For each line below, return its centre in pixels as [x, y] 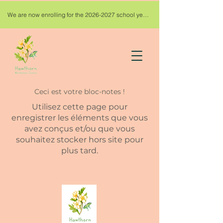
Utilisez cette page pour [80, 107]
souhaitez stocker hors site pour [80, 140]
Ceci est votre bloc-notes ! [80, 92]
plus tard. [80, 151]
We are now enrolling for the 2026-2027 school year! [146, 14]
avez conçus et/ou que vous [80, 129]
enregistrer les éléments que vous [80, 118]
